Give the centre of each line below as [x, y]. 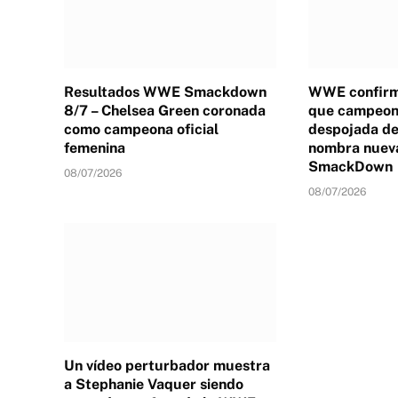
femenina [95, 147]
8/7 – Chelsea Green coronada [165, 110]
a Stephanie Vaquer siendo [154, 384]
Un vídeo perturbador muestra [167, 365]
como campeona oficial [141, 129]
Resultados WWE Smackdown [165, 92]
